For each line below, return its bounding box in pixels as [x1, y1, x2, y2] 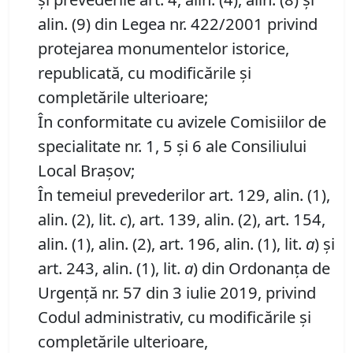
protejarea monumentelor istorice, [38, 37, 289, 60]
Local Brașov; [38, 159, 135, 182]
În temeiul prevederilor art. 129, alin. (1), [38, 184, 330, 206]
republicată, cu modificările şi [38, 61, 251, 84]
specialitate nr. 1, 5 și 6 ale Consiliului [38, 135, 307, 158]
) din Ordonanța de [193, 257, 330, 280]
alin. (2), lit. [38, 208, 120, 231]
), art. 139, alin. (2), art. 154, [127, 208, 325, 231]
